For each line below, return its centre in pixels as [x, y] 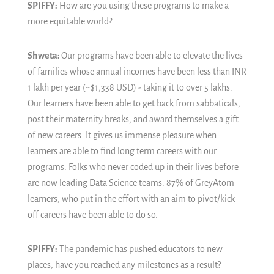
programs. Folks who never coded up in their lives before [133, 167]
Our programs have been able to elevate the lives [152, 56]
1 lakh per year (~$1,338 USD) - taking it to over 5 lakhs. [130, 87]
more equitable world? [70, 21]
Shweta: [44, 56]
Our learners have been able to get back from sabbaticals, [134, 103]
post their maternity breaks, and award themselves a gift [133, 119]
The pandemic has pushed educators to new [140, 249]
